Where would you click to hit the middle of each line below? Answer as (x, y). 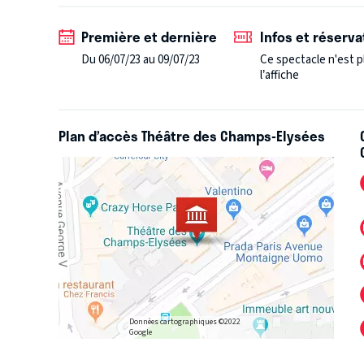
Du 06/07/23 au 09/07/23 (141, 59)
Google (140, 333)
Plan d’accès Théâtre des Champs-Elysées (192, 136)
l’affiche (280, 75)
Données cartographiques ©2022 (184, 322)
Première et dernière (149, 36)
